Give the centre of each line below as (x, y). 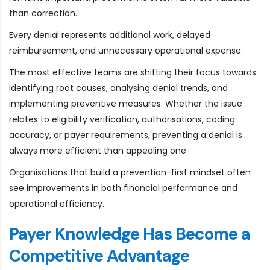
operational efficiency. (57, 203)
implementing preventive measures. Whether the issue (126, 103)
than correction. (43, 13)
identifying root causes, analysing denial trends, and (118, 88)
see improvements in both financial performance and (123, 188)
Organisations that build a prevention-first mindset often (130, 172)
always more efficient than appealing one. (99, 150)
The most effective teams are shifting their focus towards (133, 72)
